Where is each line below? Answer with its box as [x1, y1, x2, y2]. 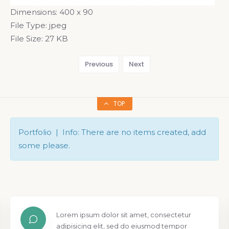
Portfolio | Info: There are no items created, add [18, 127, 206, 137]
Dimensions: [10, 7, 57, 17]
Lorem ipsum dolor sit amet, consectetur [56, 211, 191, 219]
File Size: [10, 34, 43, 43]
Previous [85, 59, 113, 69]
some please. [18, 141, 70, 150]
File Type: [10, 20, 47, 30]
